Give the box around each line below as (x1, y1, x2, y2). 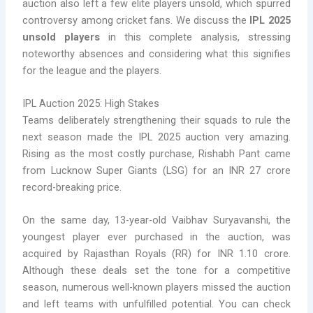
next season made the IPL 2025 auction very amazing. (22, 131, 291, 144)
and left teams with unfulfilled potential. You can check (22, 298, 291, 311)
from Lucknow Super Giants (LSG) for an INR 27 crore (22, 164, 291, 177)
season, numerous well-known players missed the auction (22, 281, 291, 294)
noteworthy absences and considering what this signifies (22, 47, 291, 60)
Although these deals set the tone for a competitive (22, 264, 291, 277)
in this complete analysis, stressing (100, 30, 291, 43)
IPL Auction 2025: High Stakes (22, 97, 160, 110)
